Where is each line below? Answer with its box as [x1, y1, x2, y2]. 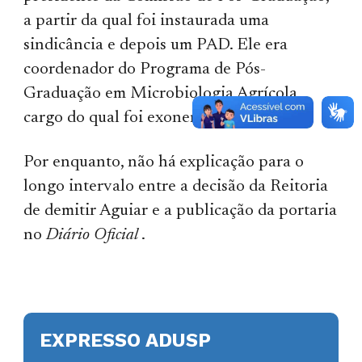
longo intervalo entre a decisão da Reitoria [23, 178, 329, 196]
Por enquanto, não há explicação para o [23, 154, 305, 171]
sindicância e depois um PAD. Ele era [23, 36, 288, 54]
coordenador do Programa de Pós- [23, 61, 267, 78]
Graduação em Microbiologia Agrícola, [23, 85, 301, 103]
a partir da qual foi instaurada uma [23, 12, 270, 30]
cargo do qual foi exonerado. [23, 109, 227, 127]
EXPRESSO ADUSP [40, 328, 212, 351]
